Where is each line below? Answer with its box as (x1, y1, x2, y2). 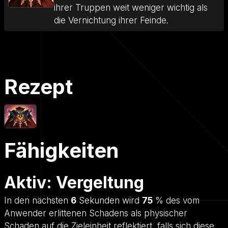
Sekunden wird (76, 195, 142, 206)
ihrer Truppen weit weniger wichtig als (54, 3, 208, 13)
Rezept (4, 74, 73, 99)
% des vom (153, 195, 199, 206)
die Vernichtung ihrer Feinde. (54, 15, 168, 25)
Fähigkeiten (4, 138, 119, 163)
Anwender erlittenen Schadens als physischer (4, 208, 187, 219)
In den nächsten (4, 195, 71, 206)
